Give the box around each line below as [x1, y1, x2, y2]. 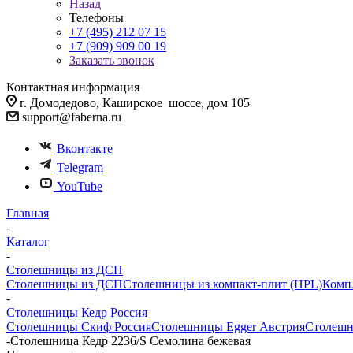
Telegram [57, 161, 103, 174]
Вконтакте [57, 142, 113, 155]
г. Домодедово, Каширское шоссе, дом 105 [20, 96, 250, 110]
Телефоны [69, 11, 124, 24]
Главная [6, 206, 49, 220]
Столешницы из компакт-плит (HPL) [123, 277, 322, 291]
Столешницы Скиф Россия [6, 320, 151, 333]
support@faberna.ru [22, 110, 121, 124]
